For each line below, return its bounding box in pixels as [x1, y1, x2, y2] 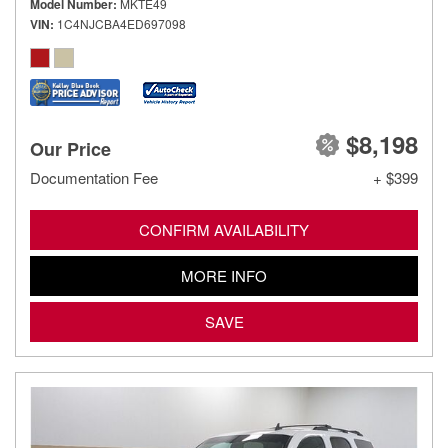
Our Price [30, 136, 111, 162]
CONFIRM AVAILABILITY [139, 219, 309, 240]
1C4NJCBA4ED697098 [57, 15, 186, 32]
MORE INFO [181, 265, 267, 286]
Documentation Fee [30, 167, 158, 188]
